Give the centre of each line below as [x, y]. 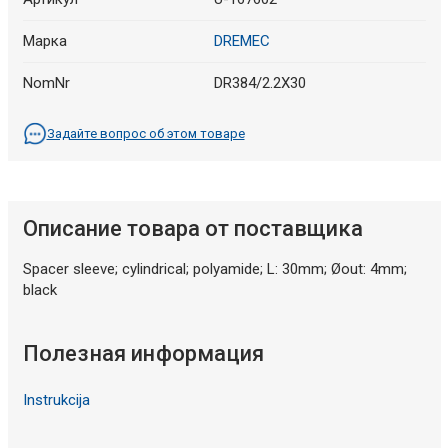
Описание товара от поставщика [192, 228]
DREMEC [242, 40]
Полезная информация [143, 353]
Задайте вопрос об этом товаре [145, 133]
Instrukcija [56, 399]
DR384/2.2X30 [260, 82]
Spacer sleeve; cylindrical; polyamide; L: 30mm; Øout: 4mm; [214, 268]
